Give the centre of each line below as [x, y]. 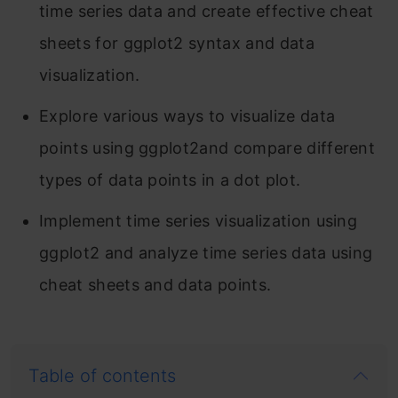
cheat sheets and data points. [155, 285]
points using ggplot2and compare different [207, 148]
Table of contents [102, 376]
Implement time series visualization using [199, 221]
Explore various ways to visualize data [187, 116]
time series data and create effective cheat [207, 11]
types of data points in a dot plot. [170, 180]
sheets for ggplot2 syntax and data [177, 43]
